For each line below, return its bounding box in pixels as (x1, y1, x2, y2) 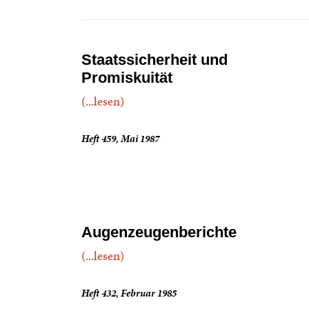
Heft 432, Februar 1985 (81, 286, 177, 300)
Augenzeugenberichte (81, 223, 237, 241)
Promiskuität (81, 69, 172, 86)
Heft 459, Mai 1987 (81, 132, 159, 146)
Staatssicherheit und (81, 51, 228, 68)
